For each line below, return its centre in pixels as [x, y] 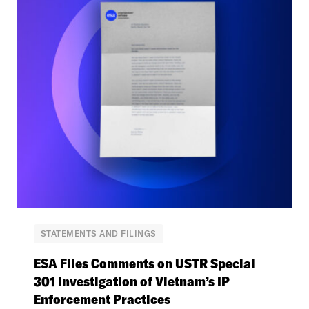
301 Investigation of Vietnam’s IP [132, 281]
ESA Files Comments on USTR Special [144, 263]
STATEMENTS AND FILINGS [99, 233]
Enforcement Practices [102, 299]
